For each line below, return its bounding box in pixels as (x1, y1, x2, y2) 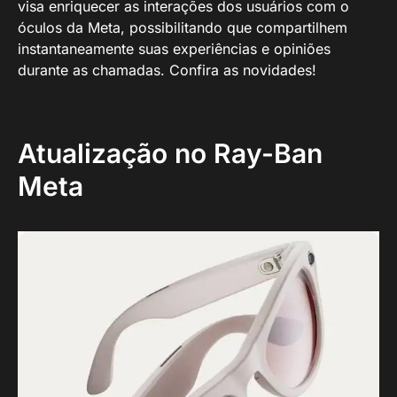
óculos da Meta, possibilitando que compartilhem (18, 19, 347, 36)
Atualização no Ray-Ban (18, 137, 323, 169)
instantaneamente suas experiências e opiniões (18, 40, 331, 58)
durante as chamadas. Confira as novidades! (18, 61, 316, 79)
